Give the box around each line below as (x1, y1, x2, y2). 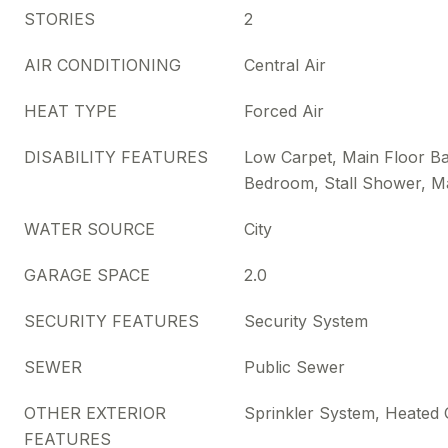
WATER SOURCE (24, 219, 155, 239)
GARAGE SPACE (24, 265, 150, 285)
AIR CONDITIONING (24, 55, 181, 75)
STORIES (24, 9, 95, 29)
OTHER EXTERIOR (24, 403, 166, 423)
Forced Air (244, 101, 324, 121)
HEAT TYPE (24, 101, 117, 121)
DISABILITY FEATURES (24, 147, 208, 167)
